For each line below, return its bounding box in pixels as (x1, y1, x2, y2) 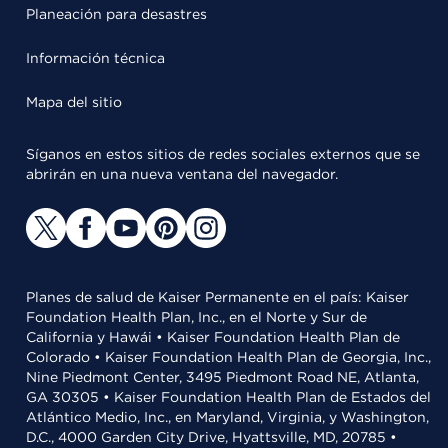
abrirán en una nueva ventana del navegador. (26, 166, 338, 182)
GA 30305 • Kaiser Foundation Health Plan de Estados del (26, 389, 431, 405)
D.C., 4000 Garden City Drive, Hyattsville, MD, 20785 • (26, 429, 397, 445)
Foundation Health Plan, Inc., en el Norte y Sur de (26, 309, 367, 325)
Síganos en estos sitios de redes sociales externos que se (26, 146, 420, 162)
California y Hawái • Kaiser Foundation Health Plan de (26, 329, 400, 345)
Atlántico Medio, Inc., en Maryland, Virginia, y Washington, (26, 409, 429, 425)
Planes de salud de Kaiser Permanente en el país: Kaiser (26, 289, 409, 305)
